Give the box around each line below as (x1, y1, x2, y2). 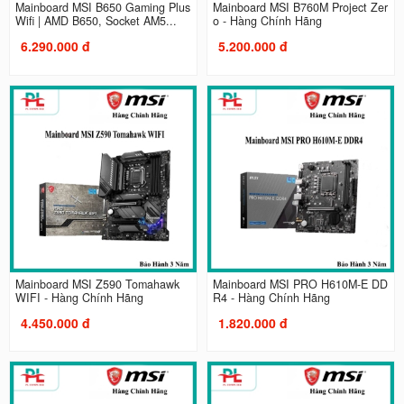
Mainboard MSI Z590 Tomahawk (14, 275, 179, 292)
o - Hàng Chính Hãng (213, 13, 322, 30)
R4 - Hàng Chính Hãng (213, 289, 330, 306)
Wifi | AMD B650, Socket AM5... (14, 13, 177, 30)
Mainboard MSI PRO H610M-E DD (213, 275, 388, 292)
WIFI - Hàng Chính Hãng (14, 289, 143, 306)
